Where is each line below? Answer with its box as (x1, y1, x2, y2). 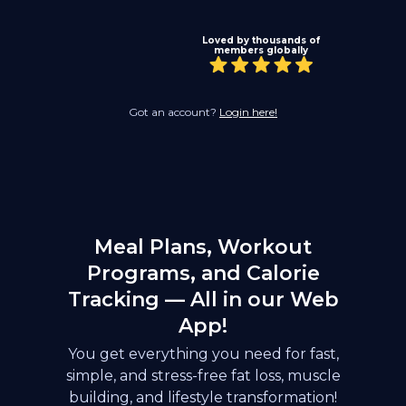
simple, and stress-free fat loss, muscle (65, 366, 341, 384)
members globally (213, 44, 308, 57)
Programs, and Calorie (86, 260, 320, 285)
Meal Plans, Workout (94, 234, 312, 259)
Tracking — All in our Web (67, 286, 339, 312)
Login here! (219, 104, 277, 119)
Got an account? (129, 104, 219, 119)
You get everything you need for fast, (67, 344, 339, 362)
